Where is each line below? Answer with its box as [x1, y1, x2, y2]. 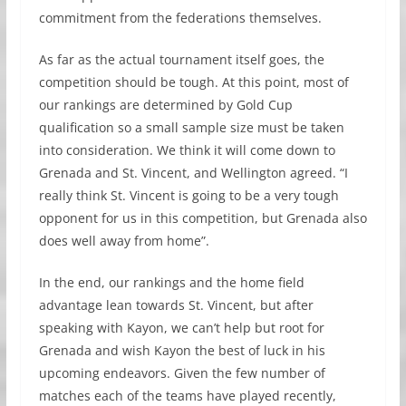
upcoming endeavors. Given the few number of [38, 364, 325, 382]
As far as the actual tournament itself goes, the [38, 51, 324, 69]
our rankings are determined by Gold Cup [38, 96, 293, 114]
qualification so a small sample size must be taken [38, 119, 344, 137]
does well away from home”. [38, 232, 209, 250]
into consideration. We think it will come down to [38, 141, 335, 159]
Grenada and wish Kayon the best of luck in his [38, 342, 325, 360]
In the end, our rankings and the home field [38, 274, 304, 292]
